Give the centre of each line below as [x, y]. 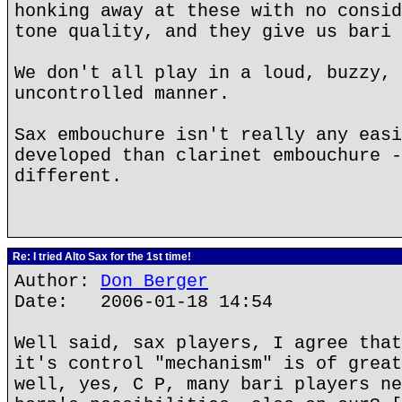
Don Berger [154, 281]
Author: [57, 281]
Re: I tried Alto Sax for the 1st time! [100, 257]
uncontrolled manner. [122, 94]
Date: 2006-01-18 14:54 [144, 302]
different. [68, 176]
